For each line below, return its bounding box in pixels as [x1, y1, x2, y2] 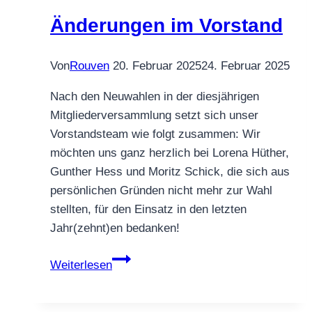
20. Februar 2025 [113, 59, 201, 73]
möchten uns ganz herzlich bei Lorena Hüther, [50, 146, 289, 160]
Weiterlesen [50, 258, 112, 272]
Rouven [70, 59, 109, 73]
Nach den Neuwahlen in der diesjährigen [50, 90, 259, 104]
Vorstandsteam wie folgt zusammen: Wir [50, 127, 260, 141]
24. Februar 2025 [201, 59, 290, 73]
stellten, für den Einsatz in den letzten [50, 203, 247, 217]
